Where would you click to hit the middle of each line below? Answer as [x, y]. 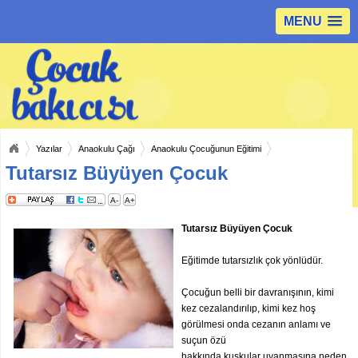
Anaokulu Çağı [107, 149]
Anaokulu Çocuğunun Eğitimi [206, 149]
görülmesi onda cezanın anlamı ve [256, 324]
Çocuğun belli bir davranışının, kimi [258, 292]
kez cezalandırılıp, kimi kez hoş [249, 308]
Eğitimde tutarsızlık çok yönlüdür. [252, 261]
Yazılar [49, 149]
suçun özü [204, 340]
